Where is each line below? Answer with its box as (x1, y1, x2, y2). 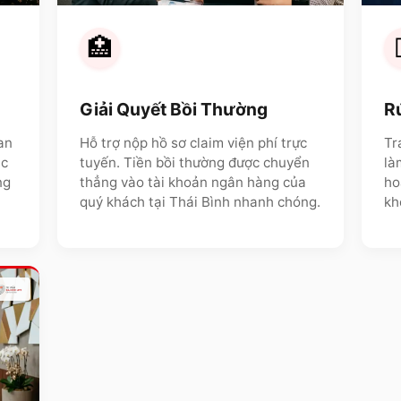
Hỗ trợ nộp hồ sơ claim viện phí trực (80, 134, 307, 152)
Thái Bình (169, 193, 230, 211)
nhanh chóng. (230, 193, 320, 211)
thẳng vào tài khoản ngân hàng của (80, 174, 306, 192)
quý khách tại (80, 193, 169, 211)
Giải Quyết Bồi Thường (80, 98, 268, 120)
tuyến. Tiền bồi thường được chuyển (80, 154, 310, 172)
